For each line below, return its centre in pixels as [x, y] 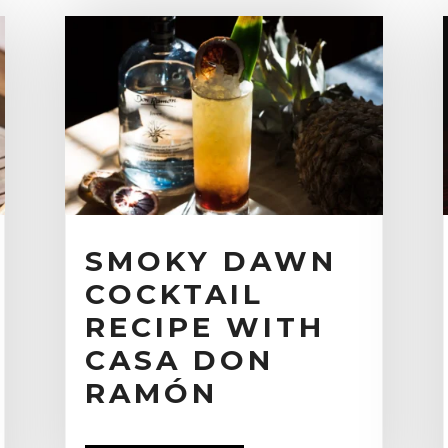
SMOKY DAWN [210, 260]
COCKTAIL [174, 293]
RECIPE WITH [204, 326]
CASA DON [179, 359]
